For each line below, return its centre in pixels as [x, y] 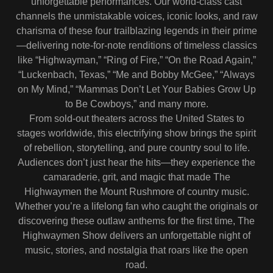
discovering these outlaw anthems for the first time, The [136, 221]
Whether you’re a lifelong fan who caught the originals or [136, 206]
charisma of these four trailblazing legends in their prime [136, 30]
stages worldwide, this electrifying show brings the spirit [136, 133]
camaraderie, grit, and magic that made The [136, 177]
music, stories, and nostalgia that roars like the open [136, 250]
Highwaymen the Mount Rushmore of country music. [136, 191]
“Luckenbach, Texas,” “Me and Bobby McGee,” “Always [136, 74]
